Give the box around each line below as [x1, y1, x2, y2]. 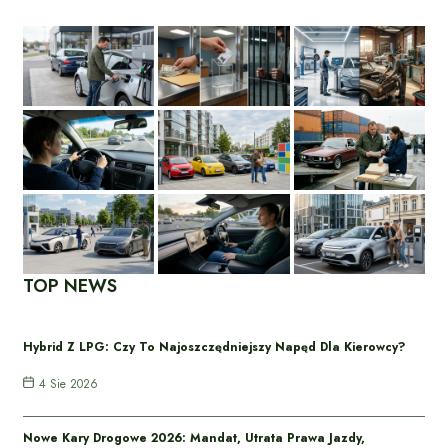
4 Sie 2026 [39, 374, 99, 393]
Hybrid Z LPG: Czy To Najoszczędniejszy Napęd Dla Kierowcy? [23, 337, 406, 356]
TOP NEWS [23, 272, 117, 299]
